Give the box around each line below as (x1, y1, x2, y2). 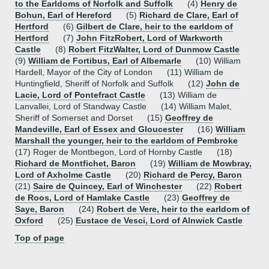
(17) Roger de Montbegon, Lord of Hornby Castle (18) (15, 147, 232, 157)
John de (206, 79, 240, 88)
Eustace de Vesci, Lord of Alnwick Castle (76, 216, 243, 225)
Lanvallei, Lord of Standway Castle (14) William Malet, (15, 101, 232, 111)
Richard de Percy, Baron (144, 170, 242, 180)
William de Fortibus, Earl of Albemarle (28, 56, 181, 65)
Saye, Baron (15, 204, 64, 214)
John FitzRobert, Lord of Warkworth (76, 33, 223, 43)
